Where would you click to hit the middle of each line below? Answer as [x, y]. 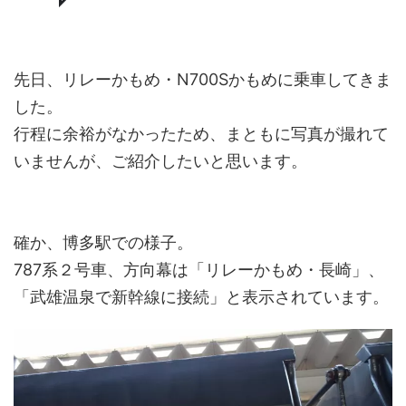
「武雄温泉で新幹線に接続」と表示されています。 [201, 296]
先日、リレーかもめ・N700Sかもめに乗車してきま [203, 79]
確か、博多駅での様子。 [103, 242]
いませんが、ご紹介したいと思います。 [160, 160]
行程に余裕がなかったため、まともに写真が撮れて [201, 133]
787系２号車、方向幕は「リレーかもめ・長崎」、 [199, 269]
